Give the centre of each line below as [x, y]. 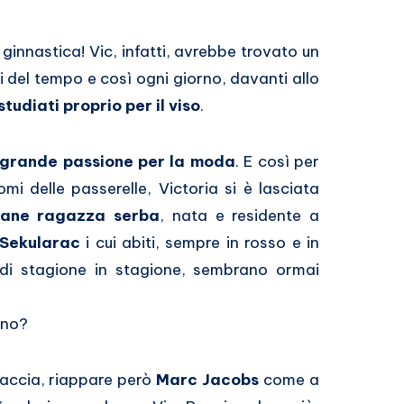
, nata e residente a [240, 216]
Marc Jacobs [208, 380]
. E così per [277, 162]
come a [289, 380]
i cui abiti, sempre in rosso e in [200, 243]
